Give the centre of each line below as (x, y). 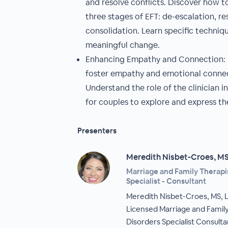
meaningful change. (123, 45)
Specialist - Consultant (166, 181)
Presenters (97, 131)
